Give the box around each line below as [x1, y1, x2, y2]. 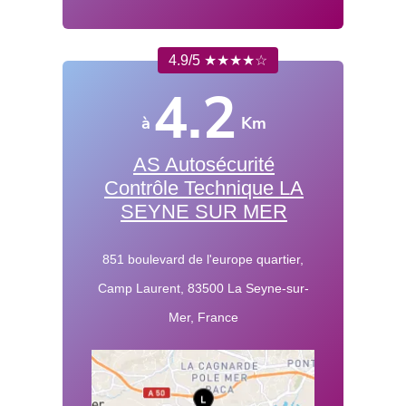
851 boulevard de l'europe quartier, [102, 252, 304, 267]
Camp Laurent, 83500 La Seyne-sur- [97, 281, 309, 296]
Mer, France [168, 310, 238, 325]
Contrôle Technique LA [104, 177, 304, 200]
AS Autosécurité [133, 153, 275, 177]
